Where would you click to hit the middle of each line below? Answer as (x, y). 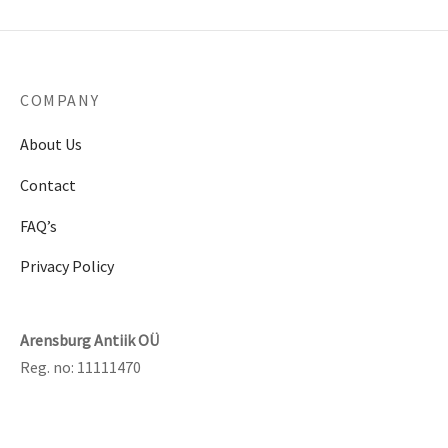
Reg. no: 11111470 (80, 367)
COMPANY (60, 100)
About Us (51, 144)
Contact (48, 185)
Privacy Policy (67, 265)
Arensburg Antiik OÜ (89, 340)
